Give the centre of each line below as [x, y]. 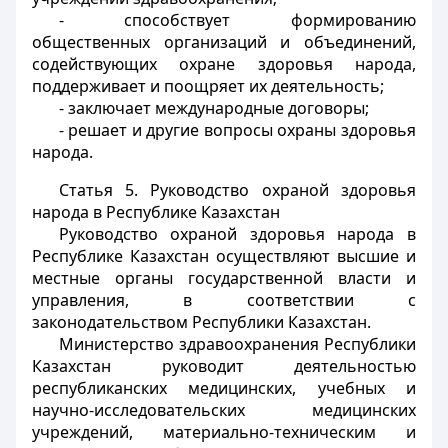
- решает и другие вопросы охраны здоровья [237, 130]
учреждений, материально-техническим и [224, 432]
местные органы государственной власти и [224, 278]
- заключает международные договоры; [213, 108]
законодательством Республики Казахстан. [201, 322]
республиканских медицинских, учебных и [224, 388]
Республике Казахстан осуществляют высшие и [224, 256]
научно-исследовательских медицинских [224, 410]
